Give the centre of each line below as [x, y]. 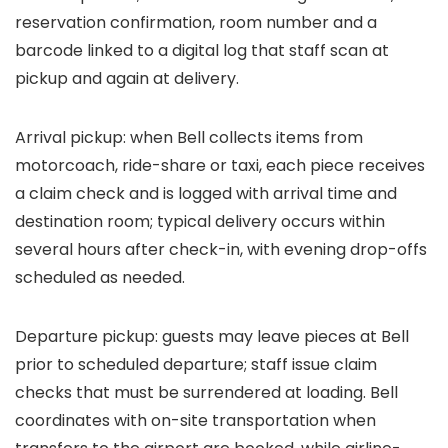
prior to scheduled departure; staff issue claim [196, 364]
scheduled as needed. [100, 277]
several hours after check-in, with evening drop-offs [221, 249]
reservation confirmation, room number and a [196, 22]
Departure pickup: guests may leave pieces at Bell [212, 336]
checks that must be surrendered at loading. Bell [206, 392]
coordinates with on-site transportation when [195, 420]
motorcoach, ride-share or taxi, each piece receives [220, 165]
